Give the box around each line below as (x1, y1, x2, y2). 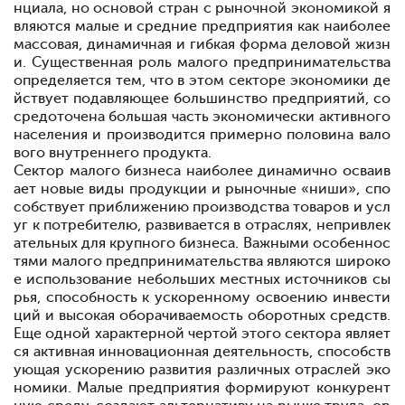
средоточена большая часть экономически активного (14, 108, 391, 125)
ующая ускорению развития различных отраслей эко (14, 362, 391, 378)
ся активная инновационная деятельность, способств (14, 344, 391, 360)
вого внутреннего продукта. (14, 145, 212, 161)
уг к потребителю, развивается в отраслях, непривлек (14, 217, 391, 233)
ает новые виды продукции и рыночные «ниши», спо (14, 181, 391, 197)
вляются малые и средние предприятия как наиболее (14, 18, 391, 34)
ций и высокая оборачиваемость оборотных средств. (14, 307, 391, 324)
